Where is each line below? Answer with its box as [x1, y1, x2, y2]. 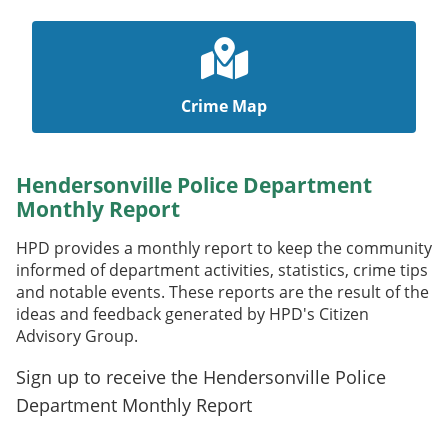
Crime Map [181, 95, 267, 118]
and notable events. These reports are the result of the [16, 281, 429, 304]
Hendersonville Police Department [16, 171, 372, 200]
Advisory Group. [16, 325, 146, 348]
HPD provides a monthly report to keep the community [16, 237, 432, 260]
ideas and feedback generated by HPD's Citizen [16, 303, 369, 326]
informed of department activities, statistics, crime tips [16, 259, 428, 282]
